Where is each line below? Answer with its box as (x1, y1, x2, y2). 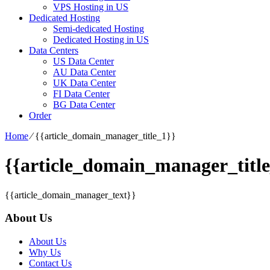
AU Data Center (53, 66, 116, 77)
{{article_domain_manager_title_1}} (35, 130, 176, 141)
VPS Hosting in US (53, 1, 128, 12)
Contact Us (29, 258, 72, 269)
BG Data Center (53, 99, 115, 110)
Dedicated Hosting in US (53, 34, 149, 45)
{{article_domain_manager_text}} (5, 189, 136, 200)
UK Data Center (53, 77, 116, 88)
